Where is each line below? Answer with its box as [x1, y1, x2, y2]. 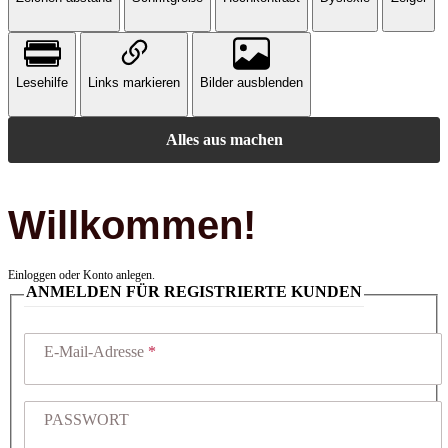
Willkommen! [8, 203, 256, 248]
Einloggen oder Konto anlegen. [8, 268, 155, 283]
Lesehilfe [16, 74, 68, 90]
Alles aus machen [165, 130, 283, 148]
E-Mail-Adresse [44, 343, 148, 361]
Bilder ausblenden [200, 74, 303, 90]
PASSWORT [44, 411, 129, 429]
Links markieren [88, 74, 180, 90]
